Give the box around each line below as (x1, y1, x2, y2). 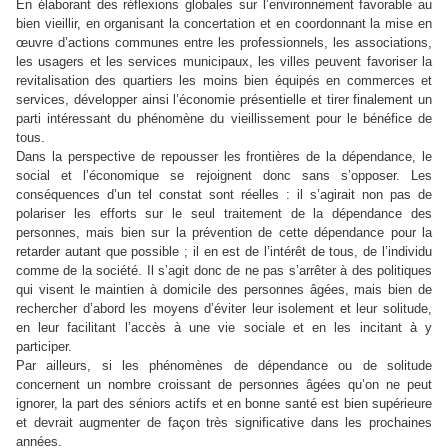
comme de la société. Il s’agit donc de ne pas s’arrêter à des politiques (16, 262, 432, 278)
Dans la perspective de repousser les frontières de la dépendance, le (16, 148, 432, 164)
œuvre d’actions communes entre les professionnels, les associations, (16, 34, 432, 50)
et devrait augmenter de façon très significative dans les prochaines (16, 414, 432, 430)
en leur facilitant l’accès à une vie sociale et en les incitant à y (16, 319, 432, 335)
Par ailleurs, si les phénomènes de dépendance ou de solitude (16, 357, 432, 373)
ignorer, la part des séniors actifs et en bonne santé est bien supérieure (16, 395, 432, 411)
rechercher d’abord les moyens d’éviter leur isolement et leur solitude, (16, 300, 432, 316)
